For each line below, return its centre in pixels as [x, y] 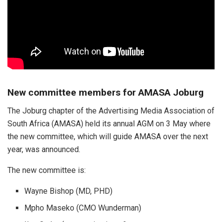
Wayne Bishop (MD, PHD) [69, 191]
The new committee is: [47, 170]
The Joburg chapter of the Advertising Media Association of [111, 111]
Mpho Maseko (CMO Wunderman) [83, 208]
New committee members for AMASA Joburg [107, 93]
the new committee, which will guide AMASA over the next [108, 136]
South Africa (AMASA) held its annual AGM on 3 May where [109, 123]
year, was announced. [44, 149]
